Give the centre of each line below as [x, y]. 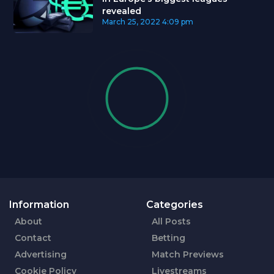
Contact [33, 238]
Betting [168, 238]
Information [39, 204]
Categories [175, 204]
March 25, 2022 [131, 22]
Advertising [40, 255]
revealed [121, 11]
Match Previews [187, 255]
